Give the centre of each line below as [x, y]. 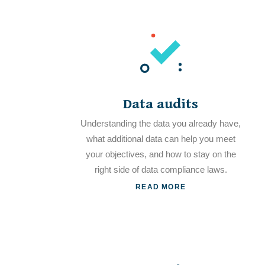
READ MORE [161, 187]
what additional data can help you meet [161, 139]
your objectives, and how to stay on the [161, 154]
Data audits [161, 104]
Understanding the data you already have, [161, 123]
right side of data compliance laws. [161, 169]
